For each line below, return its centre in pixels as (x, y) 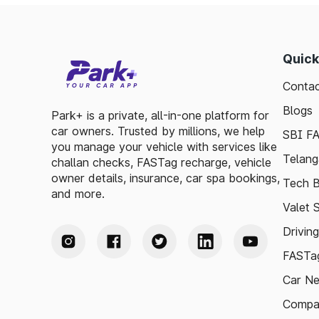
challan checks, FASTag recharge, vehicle (161, 162)
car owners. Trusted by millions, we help (158, 131)
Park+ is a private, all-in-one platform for (160, 115)
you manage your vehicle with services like (164, 147)
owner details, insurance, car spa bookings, (166, 178)
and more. (78, 194)
